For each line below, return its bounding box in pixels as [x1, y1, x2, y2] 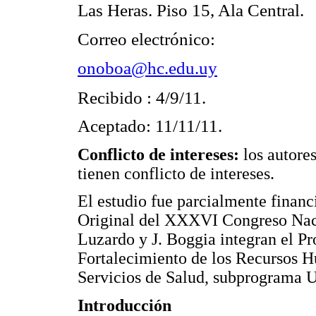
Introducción [78, 296, 171, 315]
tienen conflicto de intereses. [78, 164, 274, 183]
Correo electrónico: [78, 30, 215, 49]
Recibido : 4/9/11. [78, 87, 206, 107]
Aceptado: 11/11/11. [78, 116, 222, 136]
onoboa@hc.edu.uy [78, 59, 217, 78]
